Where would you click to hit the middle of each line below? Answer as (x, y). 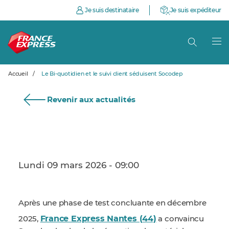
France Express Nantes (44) (98, 219)
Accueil (18, 74)
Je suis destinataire (112, 10)
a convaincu (180, 219)
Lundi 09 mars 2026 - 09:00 (79, 165)
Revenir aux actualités (91, 100)
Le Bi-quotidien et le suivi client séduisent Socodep (112, 74)
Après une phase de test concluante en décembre (112, 203)
